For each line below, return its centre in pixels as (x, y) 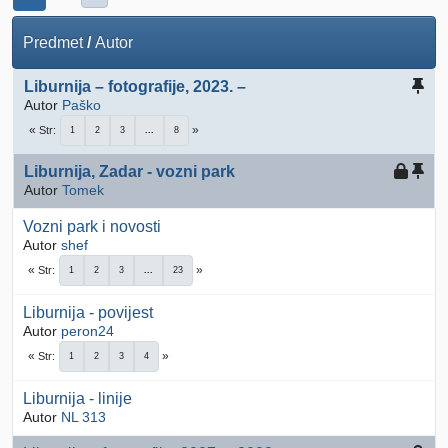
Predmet (53, 43)
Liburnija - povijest (88, 313)
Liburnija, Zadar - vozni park (129, 172)
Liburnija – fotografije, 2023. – (135, 87)
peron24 (87, 331)
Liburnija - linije (77, 399)
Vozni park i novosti (92, 227)
